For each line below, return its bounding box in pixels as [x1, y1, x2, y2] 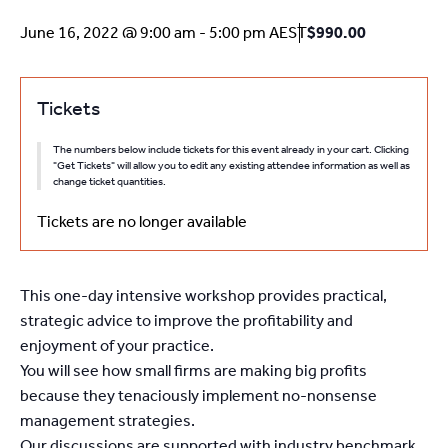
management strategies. [20, 411, 195, 430]
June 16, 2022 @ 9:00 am [20, 23, 196, 42]
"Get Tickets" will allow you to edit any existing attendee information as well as [53, 159, 410, 172]
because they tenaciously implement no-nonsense [20, 386, 377, 405]
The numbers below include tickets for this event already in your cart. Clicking [53, 143, 409, 156]
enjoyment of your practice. [20, 336, 214, 355]
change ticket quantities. [53, 175, 166, 188]
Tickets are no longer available [37, 212, 247, 231]
